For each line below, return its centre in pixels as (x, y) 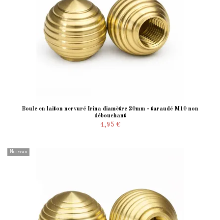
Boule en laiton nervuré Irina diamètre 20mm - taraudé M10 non (110, 109)
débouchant (110, 116)
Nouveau (18, 152)
